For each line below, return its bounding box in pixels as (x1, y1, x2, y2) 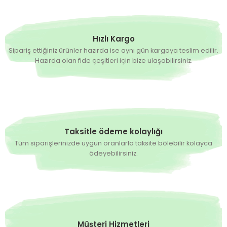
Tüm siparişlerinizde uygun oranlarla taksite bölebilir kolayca (15, 139, 212, 148)
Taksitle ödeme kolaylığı (64, 126, 163, 137)
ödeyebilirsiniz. (89, 149, 138, 158)
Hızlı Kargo (92, 33, 135, 45)
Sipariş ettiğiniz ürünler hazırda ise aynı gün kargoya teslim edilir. (9, 46, 218, 55)
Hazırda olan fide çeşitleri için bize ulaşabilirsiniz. (34, 56, 193, 65)
